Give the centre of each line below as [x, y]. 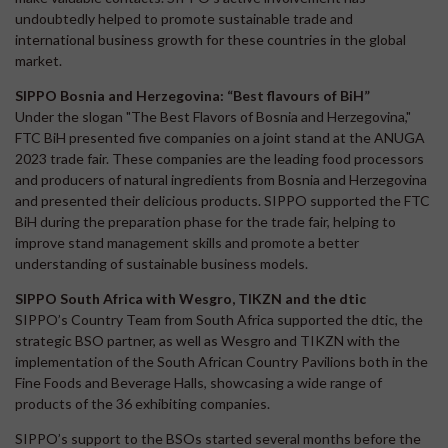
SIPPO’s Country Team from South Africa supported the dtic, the [219, 319]
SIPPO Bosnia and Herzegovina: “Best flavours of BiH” [192, 95]
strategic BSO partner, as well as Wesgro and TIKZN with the [207, 340]
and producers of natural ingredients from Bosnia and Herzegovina [221, 179]
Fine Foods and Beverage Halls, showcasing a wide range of [198, 382]
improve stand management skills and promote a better [187, 242]
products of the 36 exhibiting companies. [142, 403]
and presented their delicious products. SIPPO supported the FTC [222, 200]
